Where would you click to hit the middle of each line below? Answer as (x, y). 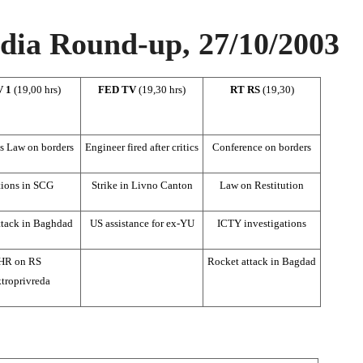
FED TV (118, 89)
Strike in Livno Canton (142, 185)
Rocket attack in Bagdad (262, 261)
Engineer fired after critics (142, 147)
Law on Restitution (262, 185)
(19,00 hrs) (37, 89)
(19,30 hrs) (162, 89)
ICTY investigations (262, 223)
